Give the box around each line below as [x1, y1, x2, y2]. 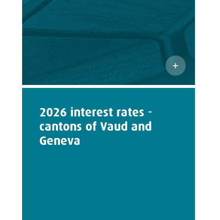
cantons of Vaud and [39, 119, 152, 134]
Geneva [39, 134, 81, 148]
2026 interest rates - [39, 105, 152, 119]
